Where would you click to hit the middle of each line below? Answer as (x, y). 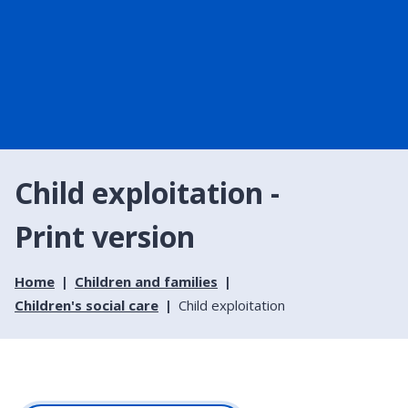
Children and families (146, 281)
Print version (105, 236)
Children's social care (87, 305)
